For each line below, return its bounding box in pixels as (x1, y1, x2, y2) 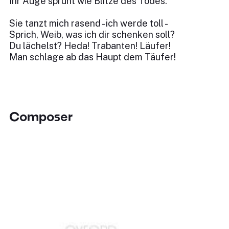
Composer (9, 109, 73, 124)
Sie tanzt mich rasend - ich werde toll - (9, 18, 168, 29)
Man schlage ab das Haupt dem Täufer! (9, 52, 176, 62)
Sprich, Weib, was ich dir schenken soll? (9, 29, 175, 40)
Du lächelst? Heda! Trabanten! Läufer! (9, 40, 171, 51)
